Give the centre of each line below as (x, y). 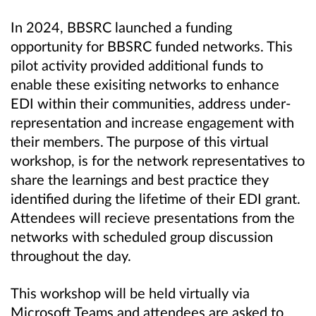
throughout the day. (71, 256)
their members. (59, 141)
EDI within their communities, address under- (151, 103)
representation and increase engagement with (152, 122)
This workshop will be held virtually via (130, 293)
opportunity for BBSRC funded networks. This (152, 46)
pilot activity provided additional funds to (137, 65)
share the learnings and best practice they (140, 180)
